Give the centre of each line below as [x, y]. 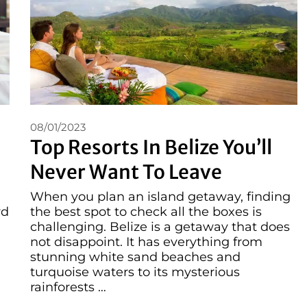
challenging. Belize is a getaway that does [160, 227]
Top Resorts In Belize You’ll [151, 148]
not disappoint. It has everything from [146, 242]
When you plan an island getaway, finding [160, 197]
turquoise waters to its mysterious [135, 272]
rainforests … [68, 287]
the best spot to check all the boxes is [146, 212]
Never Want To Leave [126, 172]
